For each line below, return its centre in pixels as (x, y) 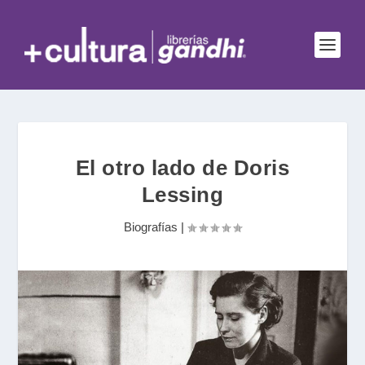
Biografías (151, 227)
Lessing (182, 195)
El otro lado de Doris (182, 168)
